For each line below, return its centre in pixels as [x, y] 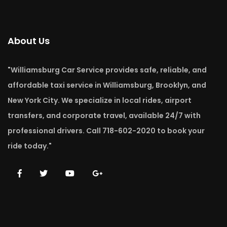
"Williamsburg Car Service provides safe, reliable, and [107, 70]
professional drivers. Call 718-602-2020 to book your [106, 131]
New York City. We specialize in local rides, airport [100, 101]
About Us [29, 41]
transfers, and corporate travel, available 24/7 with [104, 116]
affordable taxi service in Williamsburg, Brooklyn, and [107, 85]
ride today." [30, 146]
